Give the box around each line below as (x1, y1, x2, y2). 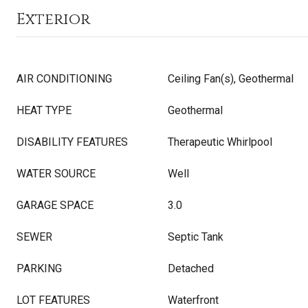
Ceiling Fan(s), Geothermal (168, 72, 294, 85)
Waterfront (168, 294, 219, 307)
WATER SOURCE (16, 167, 96, 180)
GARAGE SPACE (16, 199, 93, 212)
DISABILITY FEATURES (16, 135, 128, 148)
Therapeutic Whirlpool (168, 135, 272, 148)
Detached (168, 262, 214, 275)
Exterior (16, 10, 90, 30)
